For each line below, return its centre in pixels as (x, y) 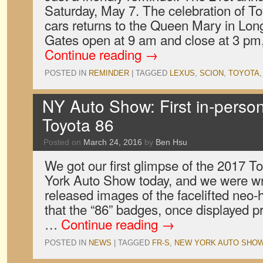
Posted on (62, 142)
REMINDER (109, 73)
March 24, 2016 (113, 142)
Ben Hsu (171, 142)
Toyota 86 (78, 124)
